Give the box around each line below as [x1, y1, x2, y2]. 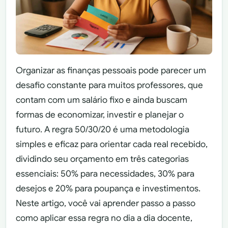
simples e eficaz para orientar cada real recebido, [16, 138, 208, 150]
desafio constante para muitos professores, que [16, 79, 204, 91]
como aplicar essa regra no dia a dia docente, [16, 212, 193, 223]
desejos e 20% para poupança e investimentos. [16, 183, 201, 194]
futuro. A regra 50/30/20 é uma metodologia [16, 124, 190, 135]
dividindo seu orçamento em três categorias [16, 153, 189, 164]
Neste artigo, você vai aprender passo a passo [16, 197, 196, 209]
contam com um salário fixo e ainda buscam [16, 94, 188, 105]
